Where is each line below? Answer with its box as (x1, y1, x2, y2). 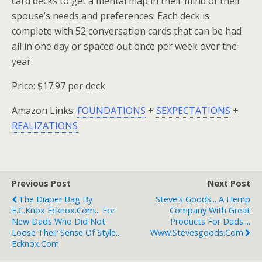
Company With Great (170, 205, 250, 216)
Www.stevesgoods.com (150, 227, 243, 238)
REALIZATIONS (12, 119, 78, 132)
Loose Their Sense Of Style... (12, 227, 121, 238)
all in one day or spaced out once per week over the (12, 40, 237, 53)
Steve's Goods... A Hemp (156, 194, 250, 205)
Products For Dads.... (170, 216, 250, 227)
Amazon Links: (12, 104, 77, 117)
